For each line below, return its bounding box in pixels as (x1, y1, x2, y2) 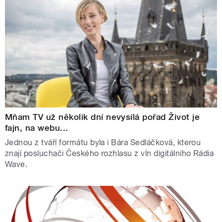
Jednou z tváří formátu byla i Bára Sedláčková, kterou (5, 138, 201, 148)
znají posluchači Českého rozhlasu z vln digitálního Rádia (5, 149, 214, 159)
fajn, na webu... (5, 123, 68, 133)
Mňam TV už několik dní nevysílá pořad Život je (5, 112, 200, 122)
